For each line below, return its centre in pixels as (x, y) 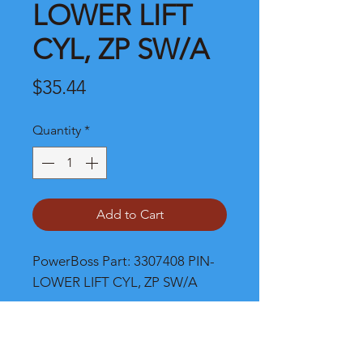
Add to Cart (130, 214)
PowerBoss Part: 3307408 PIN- (124, 261)
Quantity (57, 130)
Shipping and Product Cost (111, 334)
